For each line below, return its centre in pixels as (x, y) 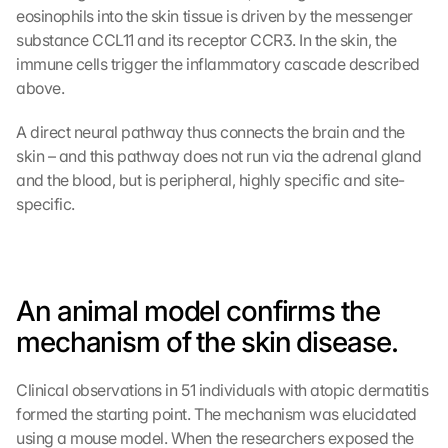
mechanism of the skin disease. (207, 342)
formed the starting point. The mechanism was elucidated (216, 414)
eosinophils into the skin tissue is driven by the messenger (214, 16)
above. (40, 88)
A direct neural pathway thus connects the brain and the (210, 132)
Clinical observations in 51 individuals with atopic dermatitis (222, 390)
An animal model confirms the (198, 311)
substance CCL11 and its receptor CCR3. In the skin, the (206, 40)
